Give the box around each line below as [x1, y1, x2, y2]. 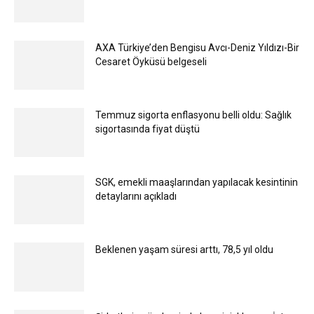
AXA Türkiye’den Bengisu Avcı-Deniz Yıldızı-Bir [95, 41, 299, 53]
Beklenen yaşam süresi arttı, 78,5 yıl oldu [95, 243, 273, 255]
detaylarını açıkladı [95, 190, 177, 202]
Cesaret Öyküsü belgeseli [95, 55, 207, 67]
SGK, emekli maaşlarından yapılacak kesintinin [95, 176, 298, 188]
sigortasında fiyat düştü [95, 123, 200, 135]
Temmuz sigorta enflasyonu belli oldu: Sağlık [95, 109, 292, 121]
